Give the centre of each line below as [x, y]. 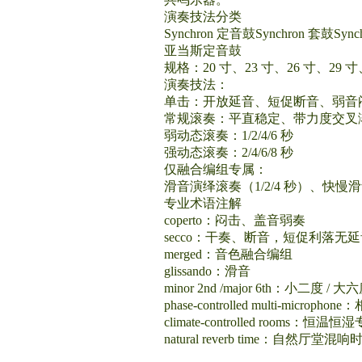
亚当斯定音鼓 [203, 51]
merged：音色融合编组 [228, 254]
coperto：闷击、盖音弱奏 [235, 220]
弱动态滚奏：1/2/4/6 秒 [229, 135]
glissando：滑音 [207, 271]
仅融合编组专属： [216, 169]
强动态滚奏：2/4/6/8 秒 [229, 152]
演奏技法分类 [203, 17]
